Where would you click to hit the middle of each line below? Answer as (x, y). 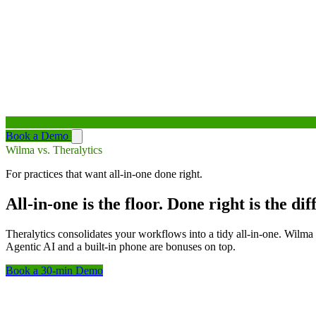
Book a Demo (38, 136)
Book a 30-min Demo (54, 270)
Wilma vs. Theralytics (54, 150)
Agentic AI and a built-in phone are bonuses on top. (121, 246)
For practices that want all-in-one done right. (104, 174)
